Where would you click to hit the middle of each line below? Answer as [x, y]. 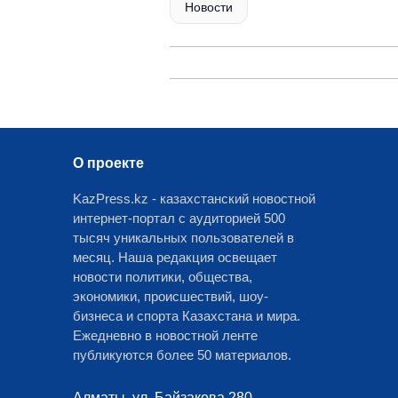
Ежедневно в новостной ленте [165, 335]
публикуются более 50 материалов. [182, 355]
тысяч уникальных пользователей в [183, 238]
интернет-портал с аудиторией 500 [179, 218]
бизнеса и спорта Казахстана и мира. [187, 316]
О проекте [108, 163]
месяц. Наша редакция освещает [175, 257]
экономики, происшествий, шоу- [171, 296]
